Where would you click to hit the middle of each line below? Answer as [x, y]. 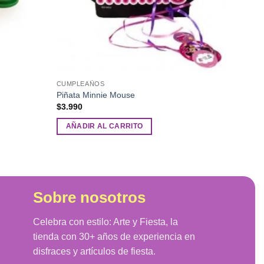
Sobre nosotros [90, 197]
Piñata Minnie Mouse [95, 95]
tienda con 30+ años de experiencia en [114, 237]
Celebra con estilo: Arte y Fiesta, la [106, 222]
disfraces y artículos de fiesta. [95, 252]
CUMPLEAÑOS [80, 84]
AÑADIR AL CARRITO [104, 126]
